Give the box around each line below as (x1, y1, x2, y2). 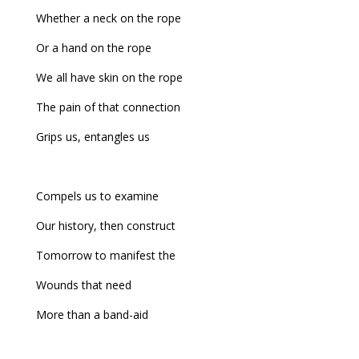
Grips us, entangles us (35, 129, 150, 145)
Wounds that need (35, 277, 131, 293)
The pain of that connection (35, 99, 180, 115)
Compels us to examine (35, 188, 159, 204)
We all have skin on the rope (35, 70, 183, 86)
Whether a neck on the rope (35, 10, 181, 26)
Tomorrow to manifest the (35, 248, 175, 264)
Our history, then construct (35, 218, 175, 234)
